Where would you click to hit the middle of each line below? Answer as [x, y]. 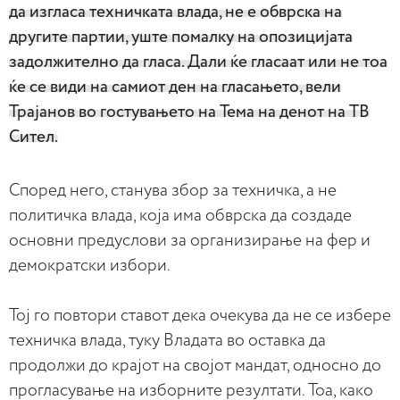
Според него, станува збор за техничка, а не [173, 191]
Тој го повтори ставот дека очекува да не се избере [200, 316]
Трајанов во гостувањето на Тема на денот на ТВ [189, 112]
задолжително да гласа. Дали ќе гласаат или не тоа [198, 62]
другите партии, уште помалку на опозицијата [181, 37]
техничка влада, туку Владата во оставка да [167, 341]
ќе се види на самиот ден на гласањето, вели [175, 87]
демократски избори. [90, 266]
